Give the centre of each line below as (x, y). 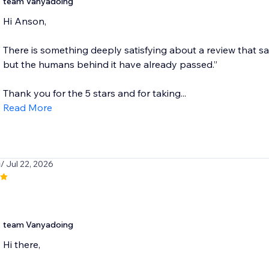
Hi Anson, (24, 21)
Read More (27, 108)
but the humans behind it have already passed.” (110, 65)
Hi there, (21, 245)
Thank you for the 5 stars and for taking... (94, 93)
